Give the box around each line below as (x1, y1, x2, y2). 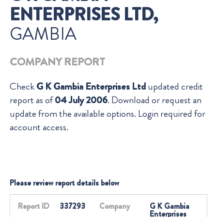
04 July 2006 (55, 93, 108, 108)
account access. (10, 120, 68, 135)
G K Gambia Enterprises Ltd (36, 79, 146, 94)
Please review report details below (10, 177, 119, 189)
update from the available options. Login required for (10, 107, 205, 121)
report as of (10, 93, 55, 108)
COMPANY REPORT (10, 54, 105, 70)
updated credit (146, 79, 203, 94)
